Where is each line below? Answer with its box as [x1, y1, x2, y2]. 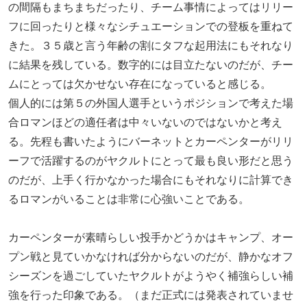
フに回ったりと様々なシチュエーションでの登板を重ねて [8, 21, 293, 33]
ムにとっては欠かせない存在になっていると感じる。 [8, 78, 271, 90]
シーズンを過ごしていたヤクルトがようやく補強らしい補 [8, 270, 293, 282]
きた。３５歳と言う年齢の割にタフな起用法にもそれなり [8, 40, 293, 52]
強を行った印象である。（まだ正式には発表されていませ [8, 289, 293, 302]
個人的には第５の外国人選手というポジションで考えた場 [8, 97, 293, 110]
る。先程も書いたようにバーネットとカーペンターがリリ [8, 136, 293, 148]
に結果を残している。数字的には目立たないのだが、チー [8, 59, 293, 71]
